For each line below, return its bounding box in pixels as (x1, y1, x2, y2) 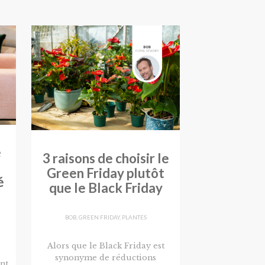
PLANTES (121, 214, 147, 221)
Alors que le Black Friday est (47, 241, 164, 250)
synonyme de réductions (55, 253, 157, 262)
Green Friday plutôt (47, 164, 165, 181)
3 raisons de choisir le (42, 150, 169, 166)
